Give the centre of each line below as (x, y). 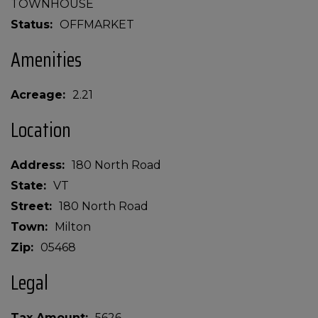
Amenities (46, 60)
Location (41, 130)
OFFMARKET (97, 24)
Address (36, 165)
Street (30, 206)
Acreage (37, 95)
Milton (73, 227)
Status (30, 24)
